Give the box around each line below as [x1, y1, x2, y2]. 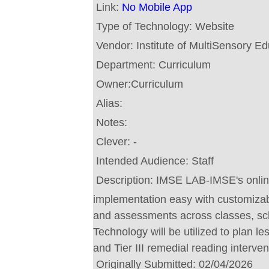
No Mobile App [122, 1, 192, 13]
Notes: [96, 116, 130, 128]
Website [195, 20, 234, 32]
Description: [96, 174, 156, 186]
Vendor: [96, 40, 136, 52]
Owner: [96, 78, 131, 90]
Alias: [96, 97, 125, 109]
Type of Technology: [96, 20, 195, 32]
